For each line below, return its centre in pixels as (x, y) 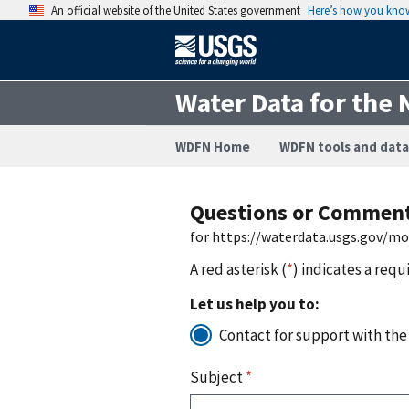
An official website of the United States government (176, 10)
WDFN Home (213, 147)
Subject (218, 377)
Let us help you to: (255, 304)
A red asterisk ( (238, 269)
